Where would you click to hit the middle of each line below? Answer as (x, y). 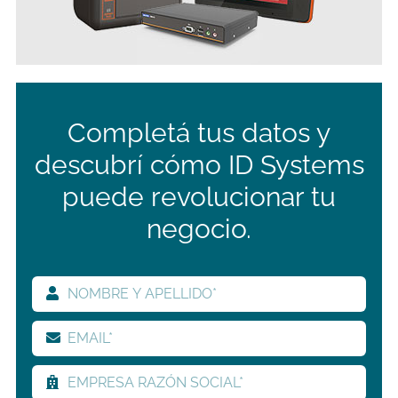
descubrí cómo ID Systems (199, 165)
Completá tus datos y (199, 133)
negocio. (199, 229)
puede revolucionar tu (199, 197)
